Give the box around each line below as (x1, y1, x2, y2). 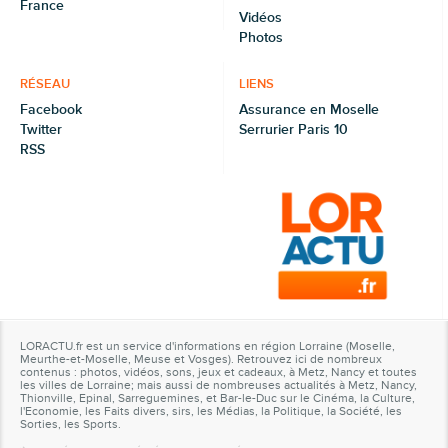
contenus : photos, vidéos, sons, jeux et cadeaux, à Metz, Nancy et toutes (20, 365, 417, 381)
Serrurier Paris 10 (239, 121, 348, 139)
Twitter (20, 121, 62, 139)
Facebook (20, 101, 82, 119)
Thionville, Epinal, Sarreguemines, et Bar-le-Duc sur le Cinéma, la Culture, (20, 391, 415, 407)
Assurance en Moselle (239, 101, 379, 119)
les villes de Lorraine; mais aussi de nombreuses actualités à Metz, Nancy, (20, 378, 417, 394)
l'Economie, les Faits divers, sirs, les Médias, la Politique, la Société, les (20, 404, 402, 420)
